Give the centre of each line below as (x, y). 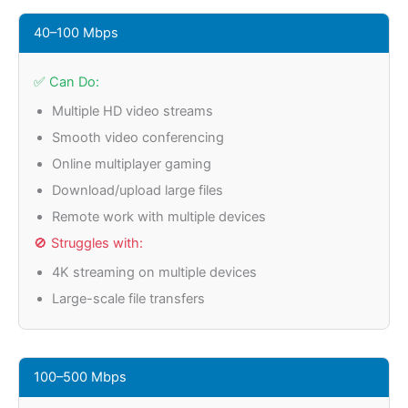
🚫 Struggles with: (88, 243)
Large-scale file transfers (128, 299)
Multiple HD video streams (133, 111)
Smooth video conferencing (138, 138)
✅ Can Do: (66, 82)
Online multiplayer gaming (132, 164)
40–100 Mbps (76, 33)
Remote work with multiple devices (159, 217)
